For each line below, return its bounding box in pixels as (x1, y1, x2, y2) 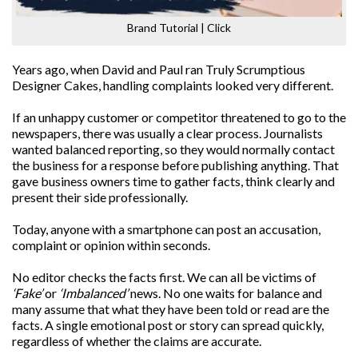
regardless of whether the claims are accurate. (12, 332, 261, 348)
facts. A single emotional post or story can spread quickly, (12, 316, 324, 332)
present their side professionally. (12, 189, 188, 205)
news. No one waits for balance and (128, 284, 322, 300)
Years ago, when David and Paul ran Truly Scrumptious (12, 61, 305, 77)
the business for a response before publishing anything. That (12, 157, 339, 173)
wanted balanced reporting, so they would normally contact (12, 141, 335, 157)
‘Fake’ (12, 284, 42, 300)
